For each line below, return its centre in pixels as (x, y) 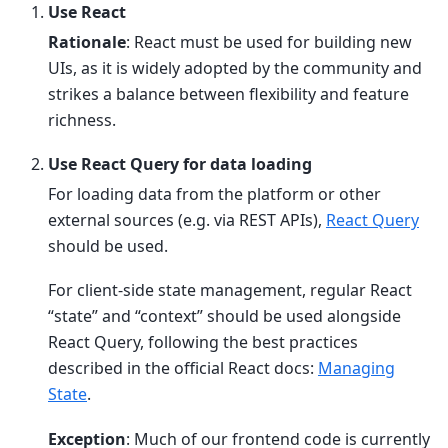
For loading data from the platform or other (214, 193)
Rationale (87, 41)
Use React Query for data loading (180, 163)
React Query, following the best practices (203, 342)
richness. (82, 119)
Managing (356, 368)
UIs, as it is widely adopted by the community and (235, 67)
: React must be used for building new (269, 41)
